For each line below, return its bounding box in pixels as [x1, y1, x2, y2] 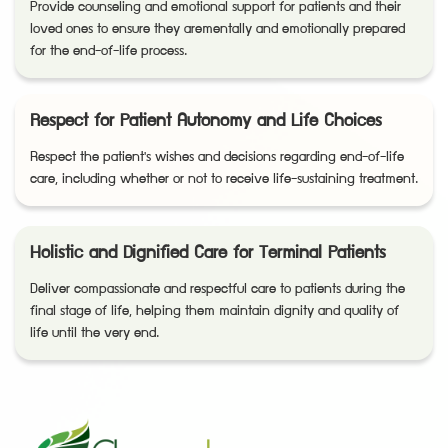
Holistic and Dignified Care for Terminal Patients [30, 246, 386, 262]
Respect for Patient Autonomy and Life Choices [30, 114, 382, 130]
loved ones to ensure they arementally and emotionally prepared [30, 23, 405, 36]
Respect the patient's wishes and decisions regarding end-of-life [30, 151, 404, 164]
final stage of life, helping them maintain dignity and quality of [30, 305, 399, 318]
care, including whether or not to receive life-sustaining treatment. [30, 173, 418, 186]
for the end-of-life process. [30, 45, 187, 58]
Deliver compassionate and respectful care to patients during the [30, 283, 405, 296]
